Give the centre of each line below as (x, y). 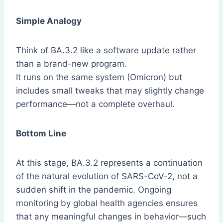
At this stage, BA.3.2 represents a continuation (109, 163)
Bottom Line (41, 134)
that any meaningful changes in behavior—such (111, 217)
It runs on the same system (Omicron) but (99, 77)
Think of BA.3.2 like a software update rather (106, 51)
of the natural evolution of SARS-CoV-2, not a (107, 176)
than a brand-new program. (71, 64)
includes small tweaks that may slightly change (110, 91)
